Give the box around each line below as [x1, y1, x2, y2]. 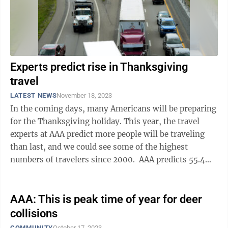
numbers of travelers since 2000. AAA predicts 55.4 [10, 155, 139, 164]
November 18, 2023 [56, 92, 112, 99]
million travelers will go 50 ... [10, 167, 121, 177]
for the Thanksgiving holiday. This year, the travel [10, 117, 199, 126]
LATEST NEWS [10, 92, 57, 99]
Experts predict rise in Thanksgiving [10, 61, 188, 73]
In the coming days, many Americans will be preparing [10, 104, 216, 113]
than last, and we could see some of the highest [10, 142, 188, 152]
